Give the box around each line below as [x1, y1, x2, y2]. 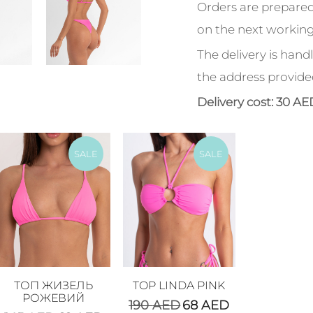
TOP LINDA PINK [133, 279, 226, 292]
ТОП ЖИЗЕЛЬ [14, 279, 94, 292]
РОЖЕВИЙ [22, 291, 85, 305]
